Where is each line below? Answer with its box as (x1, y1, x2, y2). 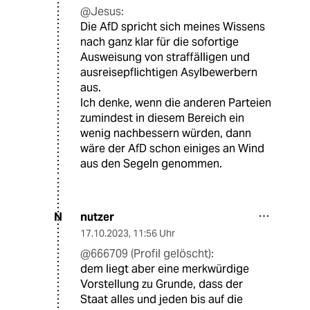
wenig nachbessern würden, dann (80, 125, 251, 140)
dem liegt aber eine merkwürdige (80, 261, 249, 276)
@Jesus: (80, 3, 124, 19)
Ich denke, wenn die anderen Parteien (80, 95, 271, 110)
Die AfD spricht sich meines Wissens (80, 19, 265, 34)
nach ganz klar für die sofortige (80, 34, 239, 49)
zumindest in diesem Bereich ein (80, 110, 244, 125)
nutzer (80, 209, 114, 224)
